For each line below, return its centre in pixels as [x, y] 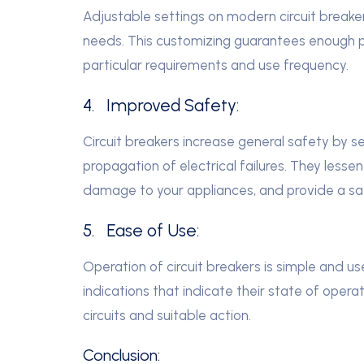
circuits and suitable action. [167, 315]
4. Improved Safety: [161, 105]
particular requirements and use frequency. [216, 65]
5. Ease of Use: [141, 230]
